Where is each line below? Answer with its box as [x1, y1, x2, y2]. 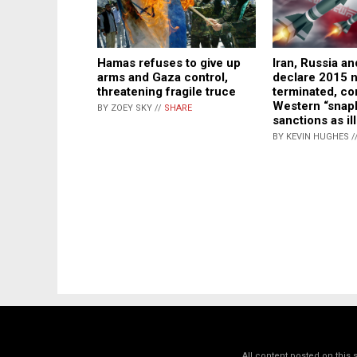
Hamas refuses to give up [97, 56, 241, 71]
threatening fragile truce [97, 84, 236, 100]
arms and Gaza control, [97, 70, 228, 85]
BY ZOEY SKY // [97, 103, 164, 114]
